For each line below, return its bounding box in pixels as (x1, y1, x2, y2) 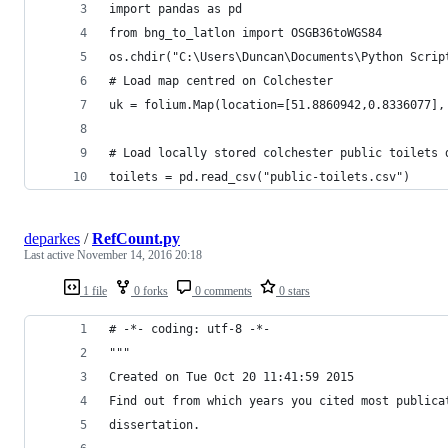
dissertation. (109, 417, 200, 432)
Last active (24, 247, 77, 262)
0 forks (131, 283, 168, 298)
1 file (80, 283, 107, 298)
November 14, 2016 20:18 (77, 247, 202, 262)
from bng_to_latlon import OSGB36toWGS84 (109, 25, 382, 40)
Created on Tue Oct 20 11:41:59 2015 (109, 369, 354, 384)
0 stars (276, 283, 310, 298)
